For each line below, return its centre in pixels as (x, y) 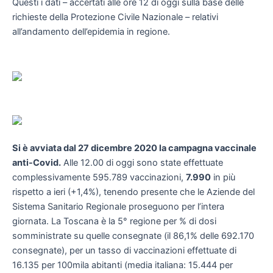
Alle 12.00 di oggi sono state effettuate (142, 163)
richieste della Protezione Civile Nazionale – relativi (115, 17)
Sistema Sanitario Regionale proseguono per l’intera (118, 207)
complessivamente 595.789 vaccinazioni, (99, 178)
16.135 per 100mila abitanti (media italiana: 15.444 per (122, 265)
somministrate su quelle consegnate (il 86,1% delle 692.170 (133, 236)
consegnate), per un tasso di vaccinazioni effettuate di (124, 251)
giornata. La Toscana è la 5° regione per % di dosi (114, 222)
